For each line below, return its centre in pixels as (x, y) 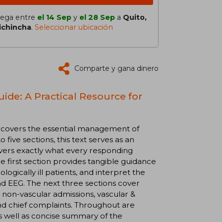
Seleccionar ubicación (74, 27)
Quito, (135, 17)
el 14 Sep (54, 17)
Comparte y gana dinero (116, 68)
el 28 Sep (97, 17)
